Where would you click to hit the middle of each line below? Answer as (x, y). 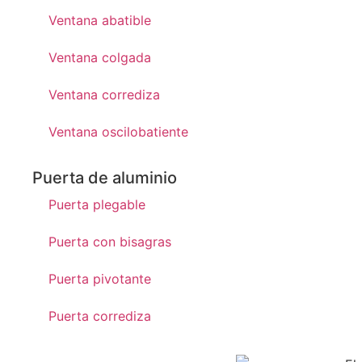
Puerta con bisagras (110, 241)
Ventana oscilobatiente (118, 131)
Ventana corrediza (104, 94)
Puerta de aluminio (105, 177)
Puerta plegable (97, 204)
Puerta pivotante (100, 278)
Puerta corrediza (100, 316)
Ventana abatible (100, 20)
